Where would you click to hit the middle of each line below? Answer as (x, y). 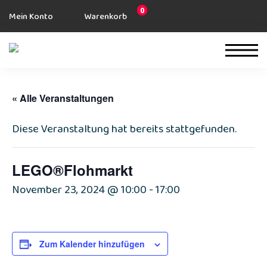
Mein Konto (32, 19)
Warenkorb (106, 19)
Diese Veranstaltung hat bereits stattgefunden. (124, 132)
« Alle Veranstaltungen (63, 98)
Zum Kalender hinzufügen (92, 244)
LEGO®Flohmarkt (72, 170)
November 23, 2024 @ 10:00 (79, 193)
